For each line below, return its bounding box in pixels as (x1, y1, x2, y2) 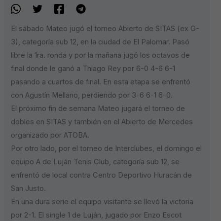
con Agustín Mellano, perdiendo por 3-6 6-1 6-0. (11, 91, 173, 100)
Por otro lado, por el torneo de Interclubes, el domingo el (11, 144, 202, 153)
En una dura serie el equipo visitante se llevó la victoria (11, 197, 194, 207)
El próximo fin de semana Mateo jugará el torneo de (11, 104, 185, 113)
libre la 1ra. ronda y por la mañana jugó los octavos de (11, 51, 190, 60)
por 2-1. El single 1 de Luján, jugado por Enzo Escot (11, 211, 182, 220)
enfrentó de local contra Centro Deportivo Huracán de (11, 171, 192, 180)
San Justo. (11, 184, 46, 193)
